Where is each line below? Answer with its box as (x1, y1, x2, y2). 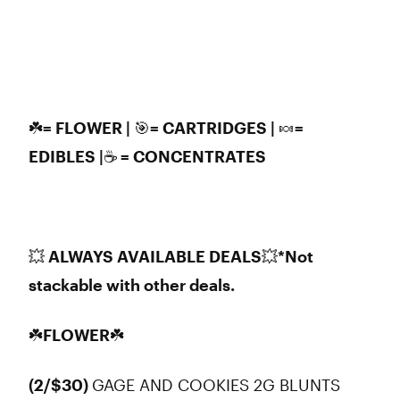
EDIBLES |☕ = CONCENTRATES (29, 146, 268, 166)
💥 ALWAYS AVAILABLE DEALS (29, 246, 262, 266)
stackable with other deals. (29, 275, 235, 295)
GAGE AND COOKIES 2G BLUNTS (92, 375, 345, 395)
